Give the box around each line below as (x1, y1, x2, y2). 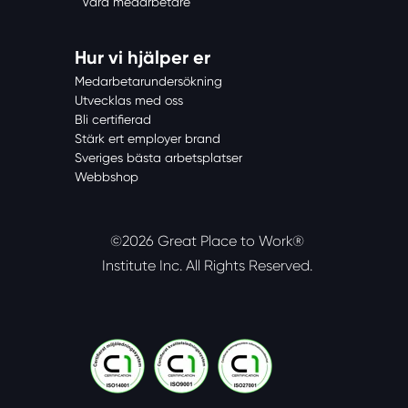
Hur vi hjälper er (75, 46, 210, 68)
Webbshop (75, 168, 138, 184)
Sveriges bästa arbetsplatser (75, 149, 242, 165)
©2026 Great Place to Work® (110, 232, 304, 250)
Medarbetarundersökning (75, 73, 222, 88)
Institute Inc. (102, 257, 186, 275)
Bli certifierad (75, 111, 151, 127)
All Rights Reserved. (186, 257, 312, 275)
